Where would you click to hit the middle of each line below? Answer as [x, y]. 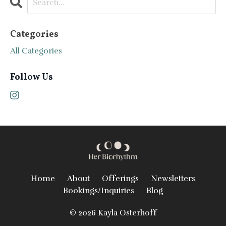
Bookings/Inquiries [99, 190]
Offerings [120, 178]
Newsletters [173, 178]
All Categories [36, 51]
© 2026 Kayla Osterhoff [113, 213]
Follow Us [32, 78]
